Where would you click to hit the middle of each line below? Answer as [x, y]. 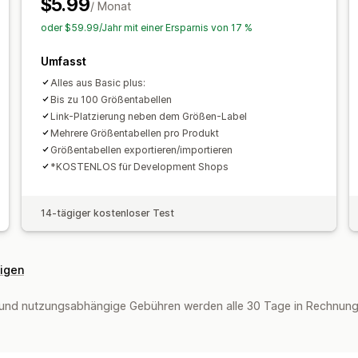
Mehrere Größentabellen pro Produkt [134, 133]
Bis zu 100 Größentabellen [111, 99]
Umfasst [63, 61]
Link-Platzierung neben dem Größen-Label [148, 116]
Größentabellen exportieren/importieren [141, 149]
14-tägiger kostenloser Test [107, 213]
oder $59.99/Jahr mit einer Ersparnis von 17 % [146, 27]
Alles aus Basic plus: [97, 82]
